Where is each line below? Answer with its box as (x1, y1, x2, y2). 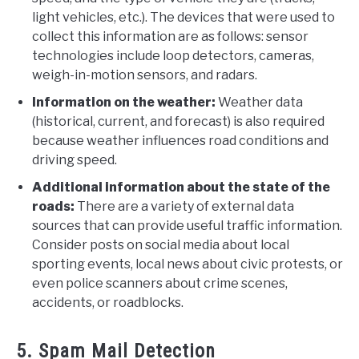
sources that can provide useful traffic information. (32, 218, 342, 234)
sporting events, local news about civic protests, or (32, 256, 343, 272)
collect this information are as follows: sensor (32, 29, 309, 45)
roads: (32, 199, 75, 215)
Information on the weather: (32, 95, 216, 111)
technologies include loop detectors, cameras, (32, 48, 314, 64)
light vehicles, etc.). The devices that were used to (32, 10, 335, 26)
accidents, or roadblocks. (32, 295, 184, 311)
